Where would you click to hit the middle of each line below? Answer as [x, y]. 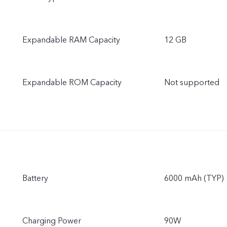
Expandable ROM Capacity [72, 83]
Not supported [192, 83]
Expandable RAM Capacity [71, 40]
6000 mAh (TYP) [194, 178]
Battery [35, 178]
